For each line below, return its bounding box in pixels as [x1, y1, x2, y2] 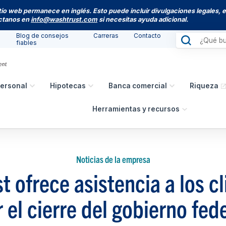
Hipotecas [50, 81, 86, 90]
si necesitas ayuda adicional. [97, 15, 189, 23]
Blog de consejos [16, 31, 69, 39]
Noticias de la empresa [76, 153, 150, 165]
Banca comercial [108, 81, 167, 90]
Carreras [93, 31, 119, 39]
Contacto [133, 31, 161, 39]
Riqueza [190, 81, 219, 90]
